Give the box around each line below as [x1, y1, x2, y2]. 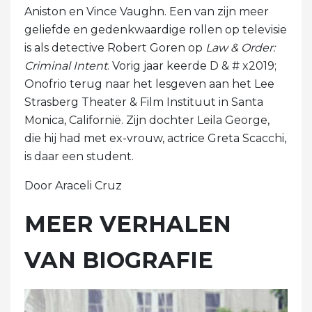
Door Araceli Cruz [24, 179, 122, 193]
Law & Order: [205, 41, 275, 55]
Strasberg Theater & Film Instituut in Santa [24, 95, 263, 109]
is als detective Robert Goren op [24, 41, 205, 55]
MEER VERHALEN [24, 210, 231, 238]
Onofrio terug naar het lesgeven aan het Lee [24, 77, 274, 91]
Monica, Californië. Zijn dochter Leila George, [24, 114, 270, 127]
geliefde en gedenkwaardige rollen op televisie [24, 23, 287, 37]
